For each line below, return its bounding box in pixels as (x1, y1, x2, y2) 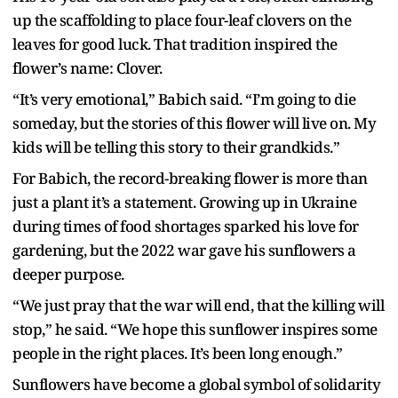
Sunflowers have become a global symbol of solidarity (12, 374, 380, 395)
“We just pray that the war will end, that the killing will (12, 295, 384, 316)
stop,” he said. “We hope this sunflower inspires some (12, 319, 378, 340)
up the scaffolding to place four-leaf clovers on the (12, 10, 351, 31)
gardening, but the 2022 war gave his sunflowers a (12, 240, 356, 261)
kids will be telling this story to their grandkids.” (12, 137, 339, 158)
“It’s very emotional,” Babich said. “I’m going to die (12, 89, 356, 110)
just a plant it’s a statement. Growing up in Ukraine (12, 192, 356, 213)
